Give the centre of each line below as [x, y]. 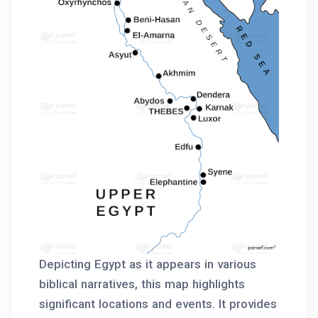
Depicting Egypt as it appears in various [148, 264]
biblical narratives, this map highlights [142, 284]
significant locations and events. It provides [158, 303]
